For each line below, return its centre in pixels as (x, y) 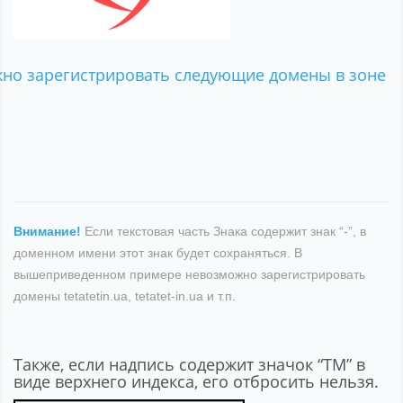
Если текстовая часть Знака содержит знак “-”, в (224, 231)
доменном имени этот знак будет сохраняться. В (158, 252)
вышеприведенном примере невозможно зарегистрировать (189, 274)
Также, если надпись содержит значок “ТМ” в (189, 364)
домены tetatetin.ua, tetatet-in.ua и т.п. (125, 296)
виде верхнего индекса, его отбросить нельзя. (196, 381)
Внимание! (47, 231)
